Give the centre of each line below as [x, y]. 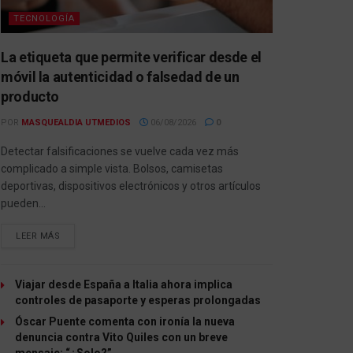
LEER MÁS [38, 236]
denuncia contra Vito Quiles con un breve [121, 337]
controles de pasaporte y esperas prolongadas [138, 300]
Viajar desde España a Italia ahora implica [124, 284]
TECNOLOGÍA [44, 18]
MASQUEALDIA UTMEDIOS [76, 122]
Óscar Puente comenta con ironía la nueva [125, 321]
